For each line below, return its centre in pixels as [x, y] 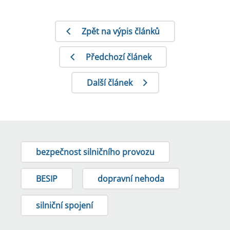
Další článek [109, 83]
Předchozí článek [119, 57]
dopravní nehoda [131, 179]
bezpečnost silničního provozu [95, 152]
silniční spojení [64, 206]
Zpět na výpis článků [121, 32]
